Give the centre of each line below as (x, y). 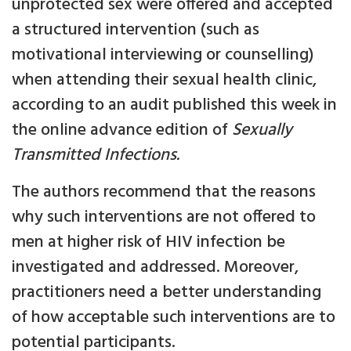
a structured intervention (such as (136, 30)
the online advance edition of (122, 130)
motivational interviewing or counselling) (163, 55)
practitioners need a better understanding (166, 293)
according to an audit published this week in (174, 105)
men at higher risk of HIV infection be (148, 242)
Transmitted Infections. (96, 156)
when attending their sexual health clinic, (164, 80)
